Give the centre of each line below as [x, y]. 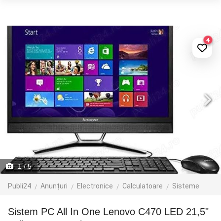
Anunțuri [54, 186]
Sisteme [186, 186]
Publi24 [19, 186]
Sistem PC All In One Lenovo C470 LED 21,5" [11, 212]
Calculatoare [143, 186]
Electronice [95, 186]
